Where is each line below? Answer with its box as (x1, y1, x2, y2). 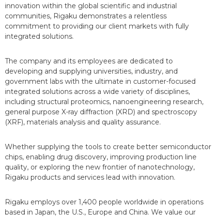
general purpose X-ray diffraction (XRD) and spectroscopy (5, 108, 197, 117)
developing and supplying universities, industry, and (5, 67, 178, 76)
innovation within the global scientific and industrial (5, 1, 177, 11)
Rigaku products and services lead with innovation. (5, 173, 175, 182)
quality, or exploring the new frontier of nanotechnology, (5, 163, 195, 172)
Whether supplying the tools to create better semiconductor (5, 142, 211, 152)
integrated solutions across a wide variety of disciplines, (5, 87, 190, 96)
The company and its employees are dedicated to (5, 57, 173, 66)
